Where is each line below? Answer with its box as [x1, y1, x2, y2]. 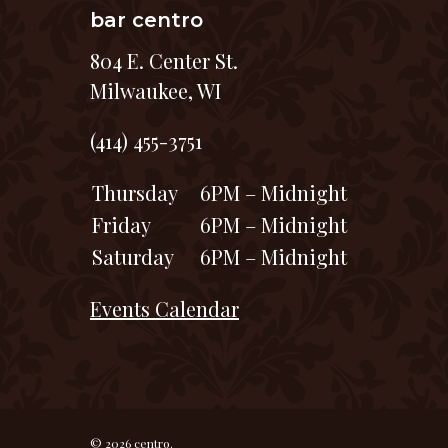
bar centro [90, 8, 203, 32]
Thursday [92, 179, 178, 206]
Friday [92, 211, 151, 238]
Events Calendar [90, 295, 239, 322]
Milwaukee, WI [90, 77, 221, 104]
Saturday [92, 243, 174, 270]
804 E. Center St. [90, 47, 238, 74]
